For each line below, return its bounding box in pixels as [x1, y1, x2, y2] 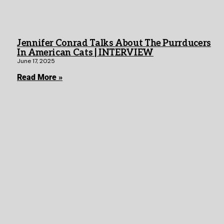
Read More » [17, 72, 62, 82]
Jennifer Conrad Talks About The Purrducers [17, 38, 211, 49]
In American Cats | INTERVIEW [17, 47, 153, 58]
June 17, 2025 [17, 57, 55, 65]
